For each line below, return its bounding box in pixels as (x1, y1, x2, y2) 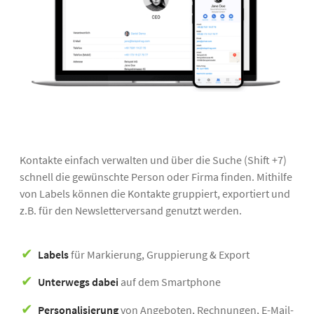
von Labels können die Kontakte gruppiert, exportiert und (20, 186, 290, 201)
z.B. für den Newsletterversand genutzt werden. (20, 203, 244, 218)
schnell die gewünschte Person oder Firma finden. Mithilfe (20, 170, 292, 184)
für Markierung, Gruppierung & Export (69, 247, 250, 262)
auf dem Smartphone (118, 275, 221, 289)
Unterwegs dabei (38, 275, 118, 289)
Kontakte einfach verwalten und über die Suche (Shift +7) (20, 153, 287, 168)
